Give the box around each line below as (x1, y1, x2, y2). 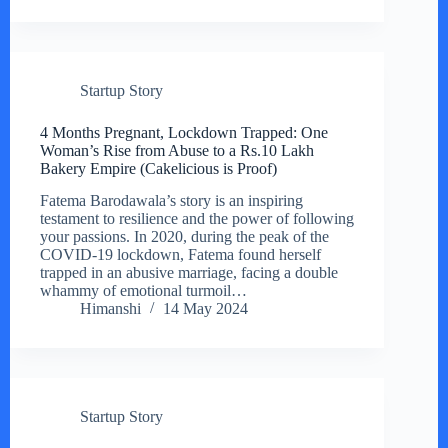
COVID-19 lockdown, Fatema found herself (40, 246, 321, 264)
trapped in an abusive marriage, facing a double (40, 264, 338, 282)
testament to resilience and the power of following (40, 210, 354, 228)
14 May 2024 (163, 300, 248, 318)
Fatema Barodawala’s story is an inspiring (40, 192, 303, 210)
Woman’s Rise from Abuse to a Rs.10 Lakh (40, 141, 314, 159)
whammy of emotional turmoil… (40, 282, 247, 300)
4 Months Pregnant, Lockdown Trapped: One (40, 123, 328, 141)
